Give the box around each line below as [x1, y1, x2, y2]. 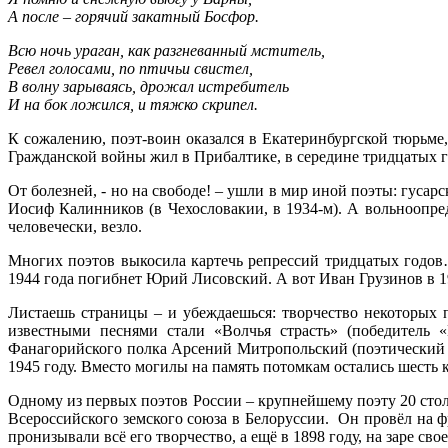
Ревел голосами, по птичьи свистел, [8, 59, 253, 77]
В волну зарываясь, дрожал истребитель [8, 77, 289, 95]
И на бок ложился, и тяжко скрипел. [8, 95, 258, 113]
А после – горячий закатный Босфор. [8, 7, 259, 25]
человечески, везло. [8, 217, 142, 235]
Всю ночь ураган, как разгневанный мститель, [8, 41, 325, 59]
